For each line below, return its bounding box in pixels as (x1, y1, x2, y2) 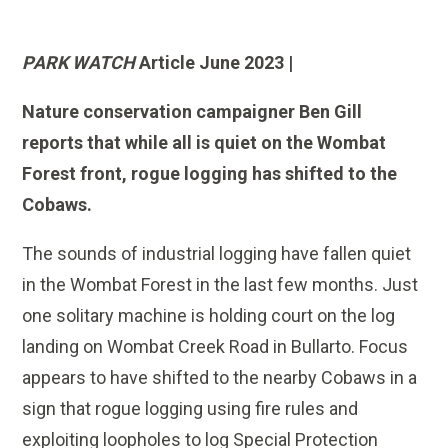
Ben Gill (299, 101, 363, 123)
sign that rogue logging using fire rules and (22, 398, 359, 420)
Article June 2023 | (135, 52, 294, 74)
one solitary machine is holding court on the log (22, 305, 396, 327)
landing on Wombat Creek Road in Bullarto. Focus (22, 336, 409, 358)
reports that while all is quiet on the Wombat (22, 132, 387, 154)
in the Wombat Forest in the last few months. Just (22, 274, 419, 296)
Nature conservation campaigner (22, 101, 300, 123)
